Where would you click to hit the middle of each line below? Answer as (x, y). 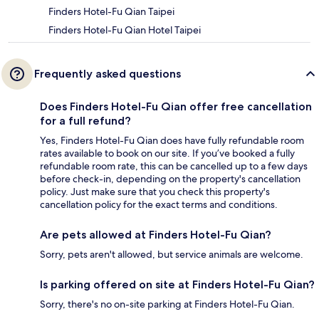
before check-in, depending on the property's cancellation (170, 179)
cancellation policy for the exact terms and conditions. (159, 205)
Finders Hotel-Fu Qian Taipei (111, 12)
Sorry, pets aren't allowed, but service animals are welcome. (172, 255)
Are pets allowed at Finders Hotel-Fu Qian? (156, 235)
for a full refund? (85, 121)
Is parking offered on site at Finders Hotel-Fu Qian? (177, 285)
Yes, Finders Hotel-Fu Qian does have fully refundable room (172, 141)
